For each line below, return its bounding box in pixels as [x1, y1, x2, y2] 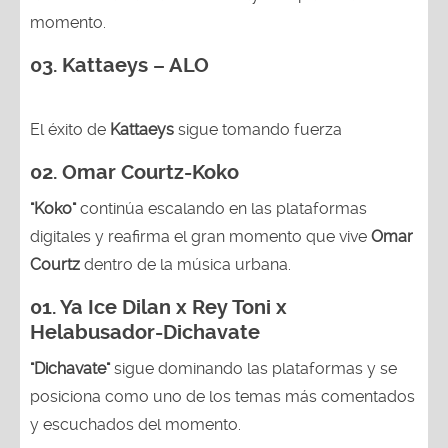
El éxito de [30, 119, 110, 139]
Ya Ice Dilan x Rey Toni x [60, 295, 287, 319]
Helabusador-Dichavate [30, 320, 265, 344]
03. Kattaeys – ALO [30, 53, 209, 77]
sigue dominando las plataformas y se [110, 358, 397, 378]
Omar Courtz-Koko [62, 160, 239, 184]
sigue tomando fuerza [174, 119, 342, 139]
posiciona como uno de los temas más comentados [30, 386, 415, 406]
